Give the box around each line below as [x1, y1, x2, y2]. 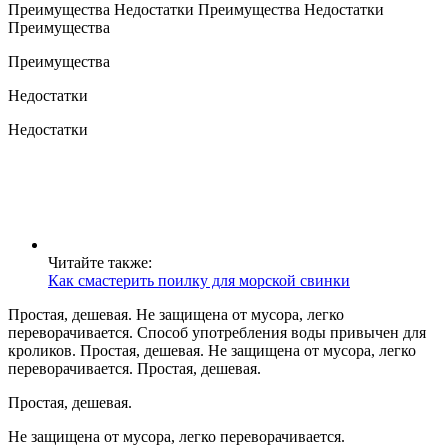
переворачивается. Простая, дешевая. [8, 360, 261, 378]
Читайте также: [48, 254, 152, 272]
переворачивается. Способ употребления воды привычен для [8, 324, 426, 342]
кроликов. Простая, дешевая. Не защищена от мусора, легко [8, 342, 416, 360]
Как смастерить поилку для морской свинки [48, 272, 350, 290]
